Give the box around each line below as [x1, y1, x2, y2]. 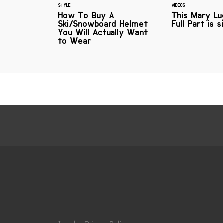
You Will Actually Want [58, 26, 148, 38]
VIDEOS [172, 2, 185, 8]
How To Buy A [58, 9, 114, 21]
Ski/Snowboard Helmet [58, 18, 148, 29]
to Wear [58, 35, 91, 46]
